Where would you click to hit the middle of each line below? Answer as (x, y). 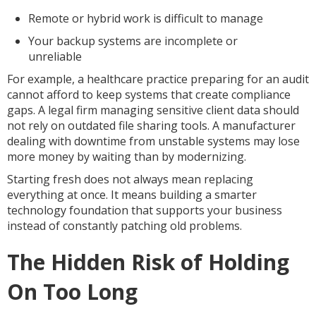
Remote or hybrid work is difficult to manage (146, 18)
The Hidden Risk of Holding (148, 262)
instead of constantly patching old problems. (124, 226)
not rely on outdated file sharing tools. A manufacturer (151, 126)
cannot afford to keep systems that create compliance (149, 95)
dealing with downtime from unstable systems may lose (153, 141)
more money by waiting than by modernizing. (127, 157)
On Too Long (72, 292)
